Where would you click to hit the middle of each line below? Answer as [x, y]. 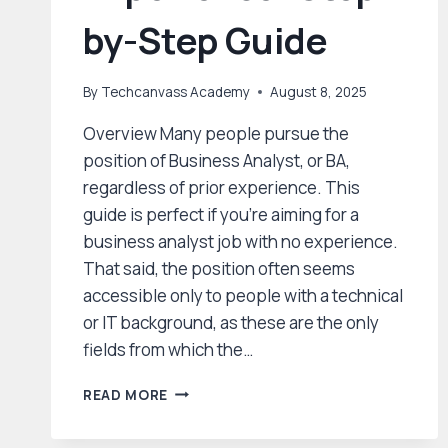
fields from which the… [168, 349]
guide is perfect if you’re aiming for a [221, 214]
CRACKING [207, 388]
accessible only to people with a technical [243, 295]
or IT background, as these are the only [231, 322]
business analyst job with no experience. [240, 241]
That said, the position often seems [219, 268]
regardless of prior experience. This [221, 187]
